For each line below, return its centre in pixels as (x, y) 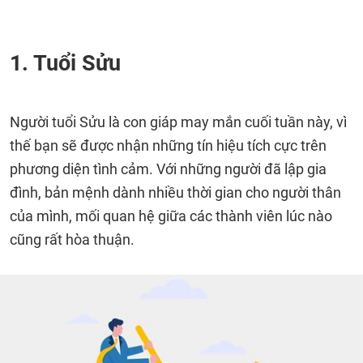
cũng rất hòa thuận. (72, 239)
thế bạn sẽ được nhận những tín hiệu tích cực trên (168, 145)
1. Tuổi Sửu (65, 63)
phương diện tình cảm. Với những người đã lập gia (168, 169)
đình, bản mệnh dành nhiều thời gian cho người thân (175, 192)
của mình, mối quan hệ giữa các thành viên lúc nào (171, 216)
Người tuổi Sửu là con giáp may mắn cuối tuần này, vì (178, 122)
